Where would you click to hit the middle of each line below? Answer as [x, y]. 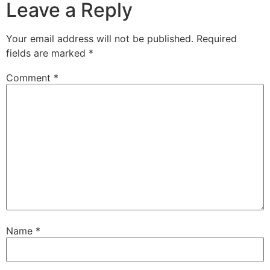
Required [217, 39]
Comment [30, 77]
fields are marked [47, 53]
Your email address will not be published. [100, 39]
